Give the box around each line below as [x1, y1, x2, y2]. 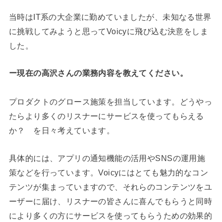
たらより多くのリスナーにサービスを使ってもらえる [8, 111, 204, 121]
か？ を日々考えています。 [8, 126, 115, 135]
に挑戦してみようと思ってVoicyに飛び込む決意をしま [8, 26, 209, 36]
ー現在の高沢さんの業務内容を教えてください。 [8, 68, 188, 78]
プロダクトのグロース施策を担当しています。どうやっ [8, 97, 213, 107]
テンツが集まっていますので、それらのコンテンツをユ [8, 182, 213, 191]
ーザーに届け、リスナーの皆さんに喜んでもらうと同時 [8, 196, 213, 206]
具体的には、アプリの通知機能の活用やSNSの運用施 [8, 153, 206, 163]
